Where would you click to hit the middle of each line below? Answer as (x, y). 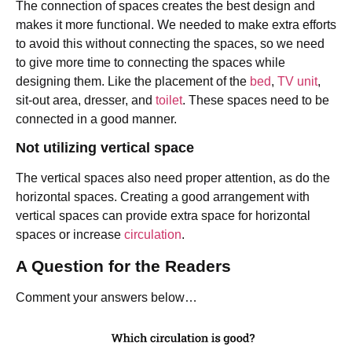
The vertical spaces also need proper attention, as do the (173, 178)
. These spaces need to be (256, 100)
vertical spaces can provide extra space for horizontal (163, 216)
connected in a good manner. (96, 119)
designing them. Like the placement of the (133, 81)
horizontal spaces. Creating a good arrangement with (163, 197)
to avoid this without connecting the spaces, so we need (170, 43)
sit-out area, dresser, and (86, 100)
